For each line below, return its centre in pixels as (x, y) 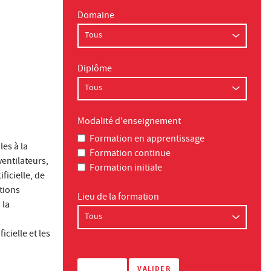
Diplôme (95, 69)
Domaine (96, 17)
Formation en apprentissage (147, 140)
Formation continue (130, 154)
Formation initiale (126, 169)
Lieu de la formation (118, 198)
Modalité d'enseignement (129, 122)
